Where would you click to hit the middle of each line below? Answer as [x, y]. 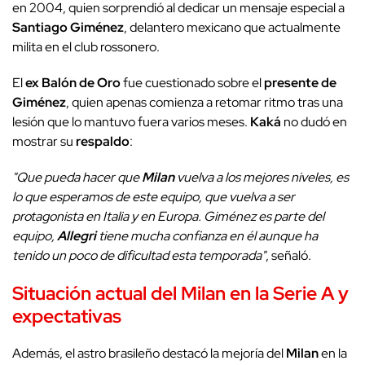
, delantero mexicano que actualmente [232, 27]
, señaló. [288, 255]
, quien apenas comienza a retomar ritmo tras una [204, 102]
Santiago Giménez [68, 27]
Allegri [77, 235]
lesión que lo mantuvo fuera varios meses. [131, 121]
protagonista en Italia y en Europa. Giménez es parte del [168, 216]
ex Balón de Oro [73, 82]
